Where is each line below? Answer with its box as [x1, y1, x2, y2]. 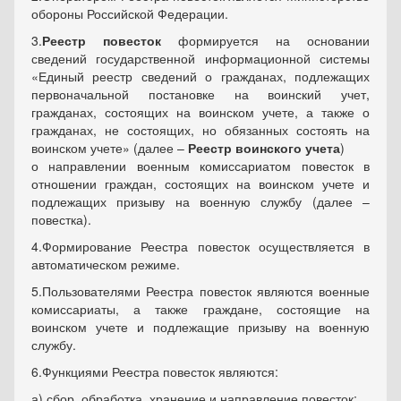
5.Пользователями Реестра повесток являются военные [31, 282, 370, 300]
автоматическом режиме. [31, 255, 180, 273]
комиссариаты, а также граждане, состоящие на [31, 300, 370, 318]
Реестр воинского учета [188, 139, 340, 157]
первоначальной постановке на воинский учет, [31, 85, 370, 103]
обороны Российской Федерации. [31, 4, 228, 22]
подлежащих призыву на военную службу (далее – [31, 192, 370, 210]
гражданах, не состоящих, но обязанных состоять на [31, 121, 370, 139]
